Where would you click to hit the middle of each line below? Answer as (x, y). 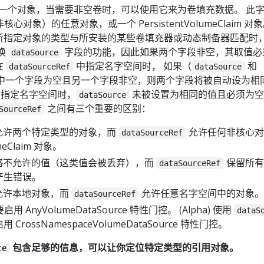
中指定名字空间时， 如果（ (132, 66)
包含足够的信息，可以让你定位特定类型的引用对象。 (124, 247)
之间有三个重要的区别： (98, 108)
